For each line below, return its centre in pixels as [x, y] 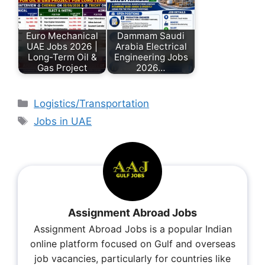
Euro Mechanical [62, 35]
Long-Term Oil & [62, 57]
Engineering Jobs [151, 57]
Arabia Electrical [151, 46]
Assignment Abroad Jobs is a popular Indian [132, 229]
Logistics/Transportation [92, 104]
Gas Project [62, 67]
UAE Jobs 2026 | [62, 46]
